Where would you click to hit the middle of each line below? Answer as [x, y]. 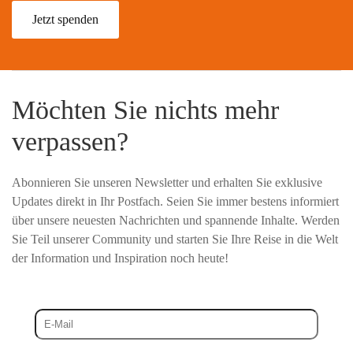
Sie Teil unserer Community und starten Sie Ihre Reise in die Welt [175, 239]
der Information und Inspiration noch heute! [120, 258]
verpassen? [70, 141]
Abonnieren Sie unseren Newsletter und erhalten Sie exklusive [167, 182]
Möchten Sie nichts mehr [145, 110]
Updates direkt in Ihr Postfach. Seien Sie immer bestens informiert [175, 201]
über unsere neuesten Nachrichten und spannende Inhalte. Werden [176, 220]
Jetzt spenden [65, 19]
